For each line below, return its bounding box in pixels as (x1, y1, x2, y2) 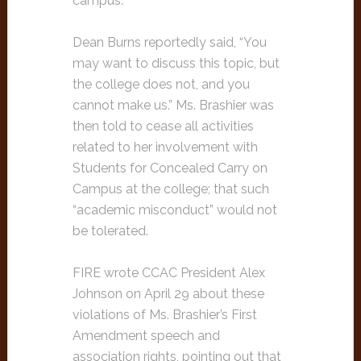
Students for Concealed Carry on (72, 160, 268, 176)
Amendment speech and (72, 328, 220, 343)
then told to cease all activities (72, 118, 254, 134)
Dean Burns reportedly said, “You (72, 35, 267, 50)
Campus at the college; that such (72, 181, 269, 197)
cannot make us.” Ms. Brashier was (72, 98, 274, 113)
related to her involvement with (72, 139, 258, 155)
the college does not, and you (72, 77, 250, 92)
